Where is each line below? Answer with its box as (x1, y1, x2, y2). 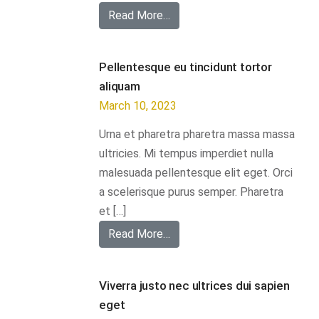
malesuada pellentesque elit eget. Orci (99, 165, 293, 179)
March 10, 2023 (99, 98, 177, 113)
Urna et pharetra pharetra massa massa (99, 127, 296, 141)
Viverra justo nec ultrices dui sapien (99, 278, 290, 293)
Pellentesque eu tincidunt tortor (99, 59, 272, 74)
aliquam (99, 78, 140, 93)
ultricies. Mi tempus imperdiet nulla (99, 146, 274, 160)
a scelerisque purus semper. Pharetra (99, 184, 284, 199)
